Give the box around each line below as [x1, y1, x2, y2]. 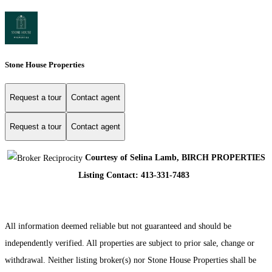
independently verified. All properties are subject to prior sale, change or [5, 239, 254, 248]
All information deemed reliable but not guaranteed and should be [5, 222, 231, 231]
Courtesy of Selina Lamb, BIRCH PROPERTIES [82, 153, 265, 163]
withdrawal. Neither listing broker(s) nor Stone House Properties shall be [5, 256, 256, 265]
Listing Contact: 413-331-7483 [78, 171, 194, 180]
